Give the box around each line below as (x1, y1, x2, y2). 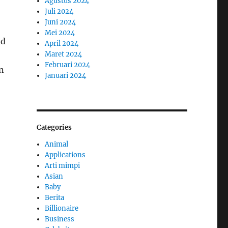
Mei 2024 (45, 28, 75, 38)
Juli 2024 (45, 7, 74, 16)
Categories (36, 123, 72, 132)
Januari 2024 (45, 71, 87, 80)
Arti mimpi (45, 161, 80, 170)
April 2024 (45, 39, 79, 48)
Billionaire (45, 204, 79, 213)
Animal (45, 140, 69, 149)
